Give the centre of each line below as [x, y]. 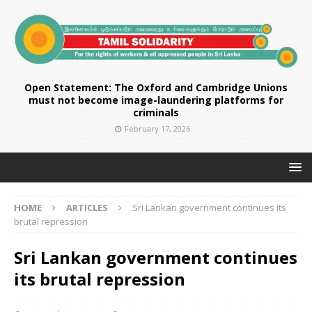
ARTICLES [87, 207]
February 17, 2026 [157, 128]
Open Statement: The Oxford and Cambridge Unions [156, 87]
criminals [156, 112]
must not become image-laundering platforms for [156, 100]
